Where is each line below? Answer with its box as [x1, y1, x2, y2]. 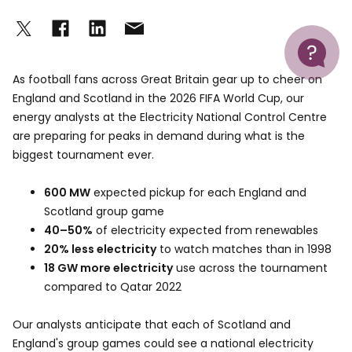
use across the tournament [173, 260, 328, 276]
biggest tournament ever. [13, 147, 154, 163]
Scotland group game [44, 203, 164, 219]
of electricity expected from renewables [93, 222, 318, 238]
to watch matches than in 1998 [156, 241, 332, 257]
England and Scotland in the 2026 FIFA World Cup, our [13, 90, 304, 106]
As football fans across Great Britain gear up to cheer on [13, 71, 322, 87]
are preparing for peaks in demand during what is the [13, 128, 305, 144]
